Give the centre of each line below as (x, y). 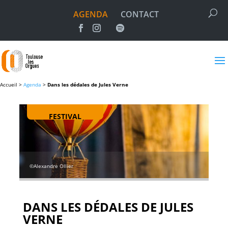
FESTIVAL (65, 116)
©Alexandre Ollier (52, 166)
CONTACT (139, 14)
